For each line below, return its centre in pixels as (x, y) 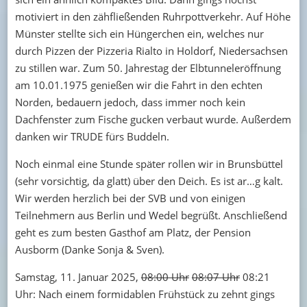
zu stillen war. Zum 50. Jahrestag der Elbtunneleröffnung (148, 67)
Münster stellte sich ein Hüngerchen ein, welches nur (139, 33)
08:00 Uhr (165, 277)
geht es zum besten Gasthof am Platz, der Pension (133, 232)
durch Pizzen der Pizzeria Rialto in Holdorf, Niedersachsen (151, 50)
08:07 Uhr (216, 277)
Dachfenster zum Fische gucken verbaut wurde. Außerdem (153, 119)
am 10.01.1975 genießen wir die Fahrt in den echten (138, 85)
